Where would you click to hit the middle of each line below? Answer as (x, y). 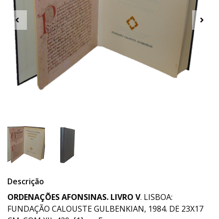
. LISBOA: (156, 197)
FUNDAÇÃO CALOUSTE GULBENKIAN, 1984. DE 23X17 (105, 209)
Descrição (26, 182)
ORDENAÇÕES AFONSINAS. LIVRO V (74, 197)
